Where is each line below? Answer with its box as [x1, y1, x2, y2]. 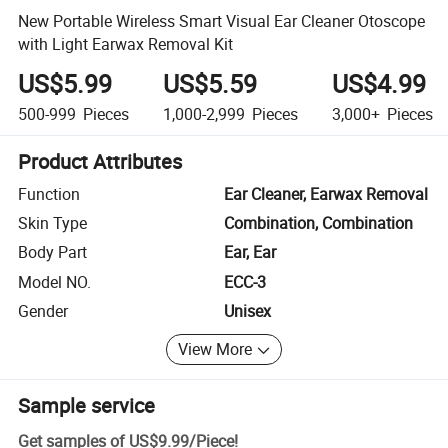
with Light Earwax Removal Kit [18, 32, 234, 55]
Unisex [224, 300, 271, 323]
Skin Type [18, 212, 88, 235]
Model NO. [18, 270, 92, 293]
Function [18, 182, 81, 205]
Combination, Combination [224, 212, 413, 235]
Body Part [18, 241, 88, 264]
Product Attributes [18, 147, 183, 175]
